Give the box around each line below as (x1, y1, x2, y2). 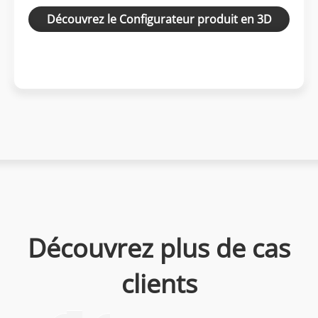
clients (121, 266, 197, 301)
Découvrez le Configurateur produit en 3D (46, 11, 272, 27)
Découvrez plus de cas (28, 231, 290, 265)
